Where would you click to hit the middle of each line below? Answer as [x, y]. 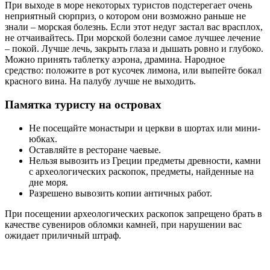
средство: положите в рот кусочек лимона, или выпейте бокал [133, 71]
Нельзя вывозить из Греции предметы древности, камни [145, 160]
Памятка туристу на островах [83, 105]
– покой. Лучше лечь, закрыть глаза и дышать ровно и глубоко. [134, 49]
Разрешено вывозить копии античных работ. [121, 193]
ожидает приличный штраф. [63, 235]
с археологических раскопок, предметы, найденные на [141, 171]
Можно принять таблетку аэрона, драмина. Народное [115, 60]
